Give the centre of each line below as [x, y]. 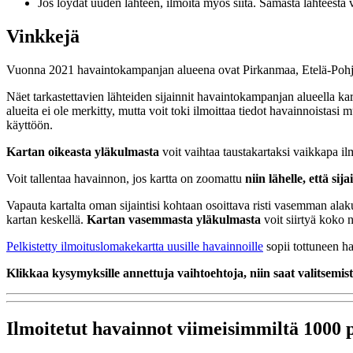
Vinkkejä [43, 37]
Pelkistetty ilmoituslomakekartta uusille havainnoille [135, 247]
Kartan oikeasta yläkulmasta [83, 152]
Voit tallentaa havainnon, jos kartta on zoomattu [126, 179]
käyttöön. [30, 125]
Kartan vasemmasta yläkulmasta [174, 220]
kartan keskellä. [46, 220]
